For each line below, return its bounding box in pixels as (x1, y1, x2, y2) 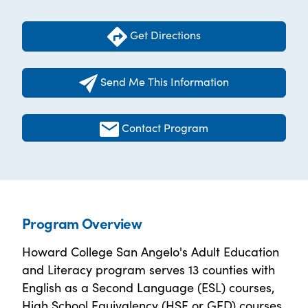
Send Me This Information (100, 73, 229, 89)
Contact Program (122, 119, 209, 135)
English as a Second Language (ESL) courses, (22, 278, 274, 296)
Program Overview (22, 212, 142, 233)
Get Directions (127, 27, 201, 43)
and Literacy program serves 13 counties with (22, 260, 275, 278)
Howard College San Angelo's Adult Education (22, 242, 279, 260)
